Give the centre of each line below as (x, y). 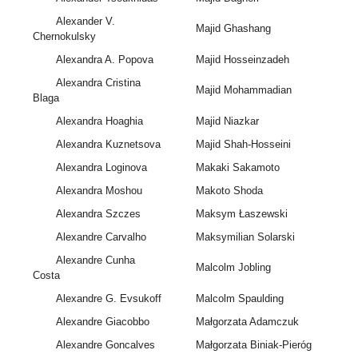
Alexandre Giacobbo (102, 322)
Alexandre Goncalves (105, 345)
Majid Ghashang (233, 29)
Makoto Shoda (229, 191)
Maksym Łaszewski (241, 214)
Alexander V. (85, 22)
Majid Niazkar (227, 121)
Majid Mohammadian (243, 90)
